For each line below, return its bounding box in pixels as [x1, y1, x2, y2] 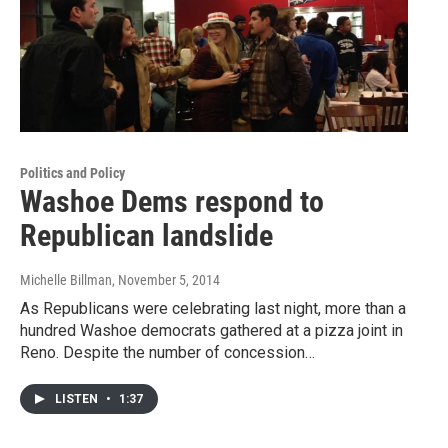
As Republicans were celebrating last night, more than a [20, 299, 406, 319]
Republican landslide [20, 218, 273, 254]
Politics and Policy [20, 165, 125, 182]
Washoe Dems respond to [20, 184, 324, 220]
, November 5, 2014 [112, 272, 220, 289]
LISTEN [55, 392, 101, 407]
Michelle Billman [20, 272, 112, 289]
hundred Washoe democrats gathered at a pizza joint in [20, 321, 403, 341]
